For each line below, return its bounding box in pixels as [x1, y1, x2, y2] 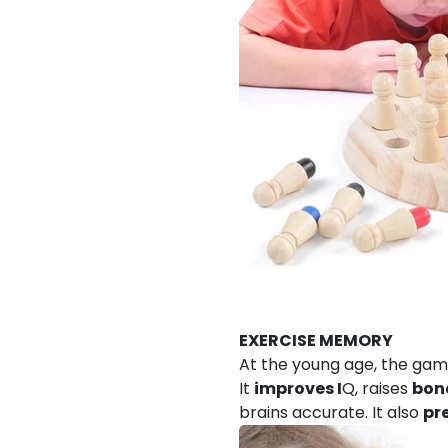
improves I [254, 377, 342, 400]
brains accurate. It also [239, 401, 419, 424]
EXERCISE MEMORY [239, 329, 393, 352]
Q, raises [342, 377, 408, 400]
